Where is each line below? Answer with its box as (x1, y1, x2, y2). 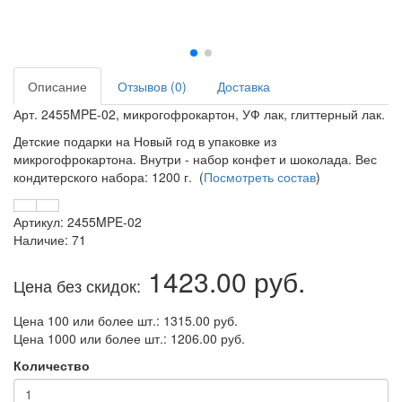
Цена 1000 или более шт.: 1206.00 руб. (13, 328, 245, 347)
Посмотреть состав (204, 167, 316, 186)
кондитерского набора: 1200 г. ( (13, 167, 204, 186)
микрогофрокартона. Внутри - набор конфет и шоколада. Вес (13, 149, 377, 168)
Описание (28, 76, 87, 95)
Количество (13, 355, 90, 374)
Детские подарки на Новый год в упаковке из (13, 131, 276, 150)
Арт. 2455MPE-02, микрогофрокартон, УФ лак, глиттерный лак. (13, 104, 389, 123)
